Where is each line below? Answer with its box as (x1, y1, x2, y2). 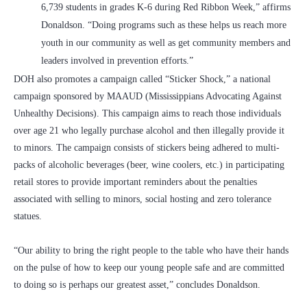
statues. (14, 211, 45, 222)
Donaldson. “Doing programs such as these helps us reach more (41, 20, 286, 31)
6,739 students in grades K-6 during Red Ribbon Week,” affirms (41, 2, 291, 13)
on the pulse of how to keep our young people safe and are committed (14, 262, 284, 273)
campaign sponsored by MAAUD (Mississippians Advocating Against (14, 91, 282, 102)
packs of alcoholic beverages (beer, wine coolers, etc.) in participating (14, 160, 284, 171)
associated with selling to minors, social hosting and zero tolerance (14, 194, 271, 205)
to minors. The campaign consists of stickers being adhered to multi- (14, 143, 280, 153)
